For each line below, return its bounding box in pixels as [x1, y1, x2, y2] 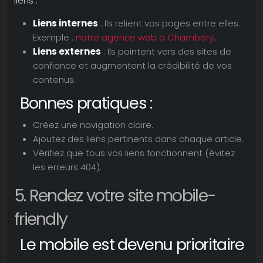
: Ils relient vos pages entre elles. [98, 17, 240, 29]
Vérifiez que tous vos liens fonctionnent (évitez [33, 147, 235, 159]
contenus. [33, 73, 76, 86]
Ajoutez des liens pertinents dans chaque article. [33, 133, 244, 145]
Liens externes [33, 45, 101, 58]
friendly [14, 207, 68, 231]
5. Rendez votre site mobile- [14, 184, 216, 207]
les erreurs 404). [33, 161, 102, 173]
